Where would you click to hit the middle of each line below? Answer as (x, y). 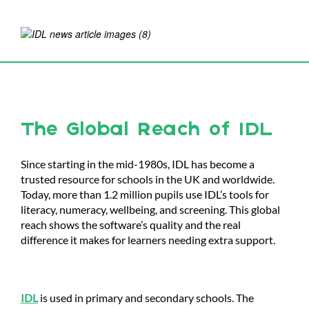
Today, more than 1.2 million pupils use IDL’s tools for (145, 194)
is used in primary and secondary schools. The (146, 298)
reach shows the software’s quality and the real (131, 225)
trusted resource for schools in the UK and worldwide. (148, 179)
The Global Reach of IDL (147, 130)
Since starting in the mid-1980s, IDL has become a (138, 164)
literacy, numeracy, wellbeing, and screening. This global (150, 209)
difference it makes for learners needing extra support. (148, 240)
